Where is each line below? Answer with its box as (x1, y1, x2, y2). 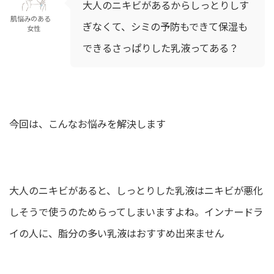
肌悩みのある (10, 13, 57, 23)
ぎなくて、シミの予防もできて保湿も (83, 19, 248, 34)
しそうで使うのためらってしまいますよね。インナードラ (9, 204, 263, 220)
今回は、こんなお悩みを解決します (9, 116, 166, 131)
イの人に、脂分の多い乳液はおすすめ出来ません (9, 226, 224, 241)
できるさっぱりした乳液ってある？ (83, 40, 239, 56)
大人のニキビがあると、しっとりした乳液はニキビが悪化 (9, 183, 263, 198)
